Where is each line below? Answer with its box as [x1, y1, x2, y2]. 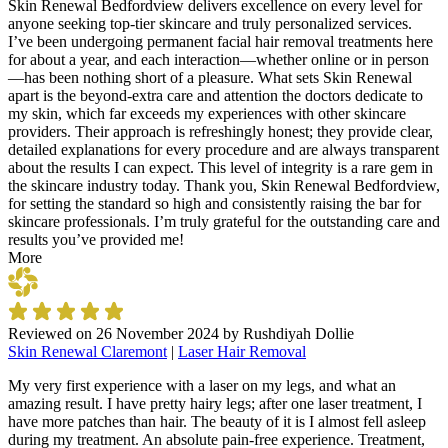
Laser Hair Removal [178, 343, 306, 360]
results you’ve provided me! [8, 231, 184, 248]
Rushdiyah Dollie [243, 325, 354, 342]
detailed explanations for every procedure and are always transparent [8, 141, 439, 158]
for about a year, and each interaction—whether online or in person [8, 51, 429, 68]
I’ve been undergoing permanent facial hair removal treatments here [8, 33, 433, 50]
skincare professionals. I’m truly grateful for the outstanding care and [8, 213, 440, 230]
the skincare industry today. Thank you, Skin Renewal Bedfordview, [8, 177, 440, 194]
